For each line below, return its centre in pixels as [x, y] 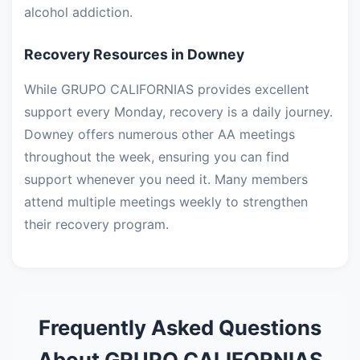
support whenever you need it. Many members [166, 180]
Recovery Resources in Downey [134, 55]
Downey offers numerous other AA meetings [160, 135]
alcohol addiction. [78, 12]
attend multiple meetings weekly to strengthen [166, 202]
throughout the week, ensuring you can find [157, 157]
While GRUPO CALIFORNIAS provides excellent [167, 90]
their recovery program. [96, 225]
